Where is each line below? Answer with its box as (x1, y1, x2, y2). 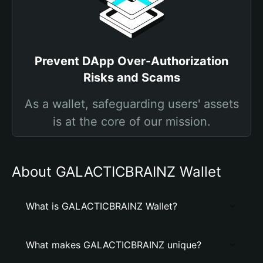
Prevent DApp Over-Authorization (35, 54, 228, 68)
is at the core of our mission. (52, 114, 211, 129)
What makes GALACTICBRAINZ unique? (26, 239, 201, 251)
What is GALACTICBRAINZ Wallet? (26, 200, 177, 212)
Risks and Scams (83, 70, 180, 85)
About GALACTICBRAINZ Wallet (12, 163, 221, 180)
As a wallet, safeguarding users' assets (24, 97, 239, 111)
